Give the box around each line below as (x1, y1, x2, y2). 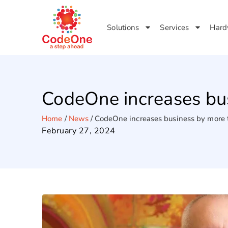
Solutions (107, 22, 139, 33)
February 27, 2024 (42, 125, 116, 136)
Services (160, 22, 189, 33)
